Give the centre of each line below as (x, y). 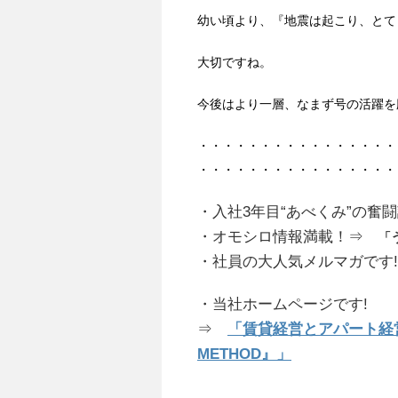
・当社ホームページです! (290, 304)
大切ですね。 (235, 62)
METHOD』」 (244, 354)
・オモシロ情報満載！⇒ (288, 236)
